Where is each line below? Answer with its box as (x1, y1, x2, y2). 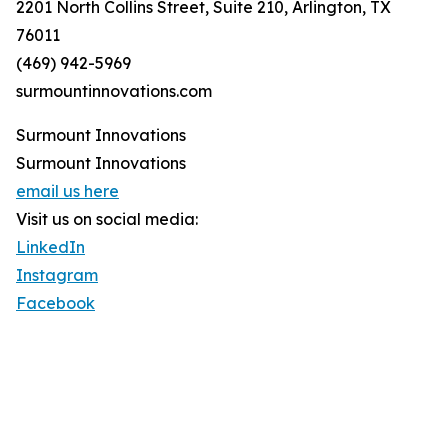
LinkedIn (16, 237, 85, 258)
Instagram (16, 265, 98, 286)
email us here (16, 181, 119, 202)
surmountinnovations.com (16, 81, 212, 102)
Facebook (16, 293, 95, 314)
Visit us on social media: (16, 209, 198, 230)
